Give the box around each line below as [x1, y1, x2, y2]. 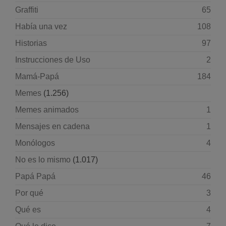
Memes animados [15, 105, 79, 114]
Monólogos [15, 139, 55, 147]
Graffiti [15, 6, 38, 14]
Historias [15, 39, 47, 47]
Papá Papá [15, 172, 55, 181]
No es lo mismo [15, 155, 71, 164]
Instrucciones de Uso [15, 55, 90, 64]
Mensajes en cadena [15, 122, 90, 131]
